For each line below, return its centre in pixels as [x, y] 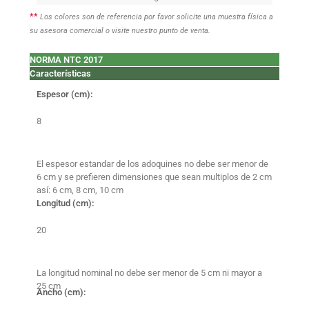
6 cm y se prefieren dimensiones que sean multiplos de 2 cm [154, 177]
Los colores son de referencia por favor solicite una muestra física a [156, 17]
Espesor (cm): [65, 94]
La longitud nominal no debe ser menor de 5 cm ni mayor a [149, 273]
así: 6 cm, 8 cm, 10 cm [80, 190]
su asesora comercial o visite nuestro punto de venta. [120, 31]
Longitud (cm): [66, 203]
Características [60, 73]
